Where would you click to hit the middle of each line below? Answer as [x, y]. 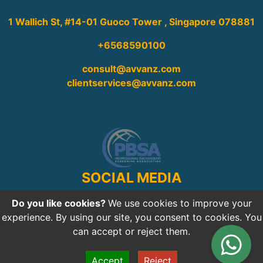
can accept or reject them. [131, 231]
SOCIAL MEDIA [131, 178]
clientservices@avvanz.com [131, 82]
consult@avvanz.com [131, 68]
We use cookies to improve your [180, 203]
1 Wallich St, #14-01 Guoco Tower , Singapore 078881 [131, 21]
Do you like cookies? [60, 203]
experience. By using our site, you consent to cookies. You [131, 217]
